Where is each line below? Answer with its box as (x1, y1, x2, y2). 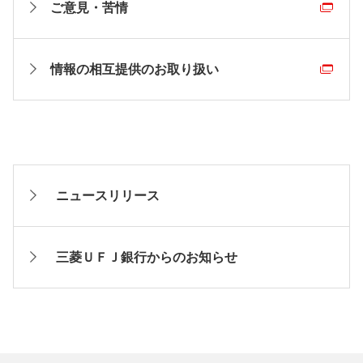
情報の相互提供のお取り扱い (50, 62, 219, 76)
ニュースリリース (56, 188, 160, 203)
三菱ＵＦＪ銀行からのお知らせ (56, 250, 237, 264)
